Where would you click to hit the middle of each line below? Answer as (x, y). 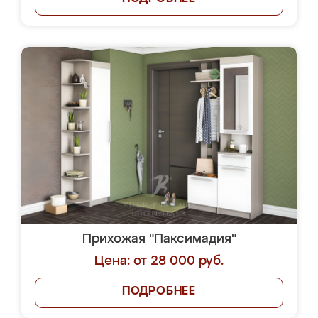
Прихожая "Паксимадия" (159, 239)
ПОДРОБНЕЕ (159, 292)
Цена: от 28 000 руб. (159, 261)
